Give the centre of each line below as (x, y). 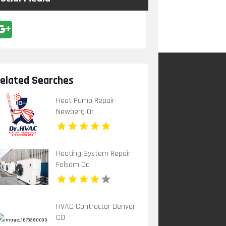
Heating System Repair (94, 154)
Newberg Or (75, 112)
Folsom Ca (73, 165)
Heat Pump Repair (86, 101)
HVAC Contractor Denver (96, 207)
